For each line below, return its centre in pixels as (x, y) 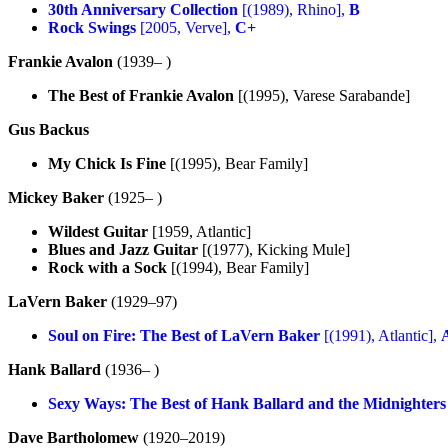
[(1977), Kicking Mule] (274, 249)
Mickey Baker (56, 197)
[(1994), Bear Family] (238, 267)
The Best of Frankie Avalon (141, 95)
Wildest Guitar (98, 231)
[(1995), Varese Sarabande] (322, 95)
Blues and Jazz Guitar (123, 249)
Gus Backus (48, 129)
